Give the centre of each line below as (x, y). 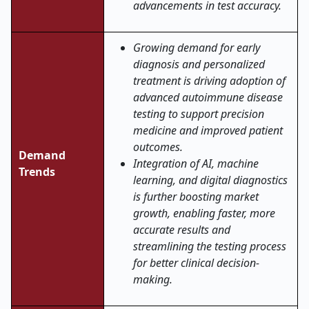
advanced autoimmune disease (208, 97)
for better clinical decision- (196, 263)
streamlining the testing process (210, 246)
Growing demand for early (197, 48)
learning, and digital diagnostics (210, 180)
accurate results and (182, 230)
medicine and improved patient (208, 130)
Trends (37, 172)
